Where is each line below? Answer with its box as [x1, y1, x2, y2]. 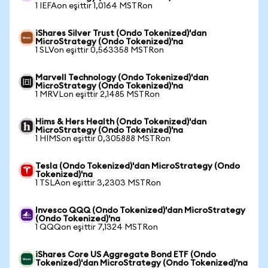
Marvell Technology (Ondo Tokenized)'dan [35, 74, 208, 82]
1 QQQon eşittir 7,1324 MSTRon [35, 223, 158, 232]
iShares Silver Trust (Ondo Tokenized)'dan [35, 29, 206, 38]
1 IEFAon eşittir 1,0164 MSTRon [35, 2, 153, 10]
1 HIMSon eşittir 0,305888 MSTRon [35, 135, 170, 143]
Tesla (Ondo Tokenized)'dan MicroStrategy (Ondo [35, 162, 240, 170]
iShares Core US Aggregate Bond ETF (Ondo [35, 251, 216, 259]
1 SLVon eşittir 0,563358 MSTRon [35, 46, 164, 54]
